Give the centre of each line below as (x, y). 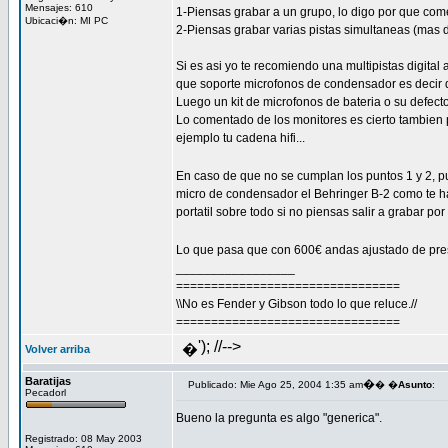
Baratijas (48, 381)
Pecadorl (45, 392)
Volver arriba (57, 349)
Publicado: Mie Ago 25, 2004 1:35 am (275, 384)
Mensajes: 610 (59, 7)
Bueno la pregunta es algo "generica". (279, 418)
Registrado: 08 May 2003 (83, 438)
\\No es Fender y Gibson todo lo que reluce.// (296, 304)
